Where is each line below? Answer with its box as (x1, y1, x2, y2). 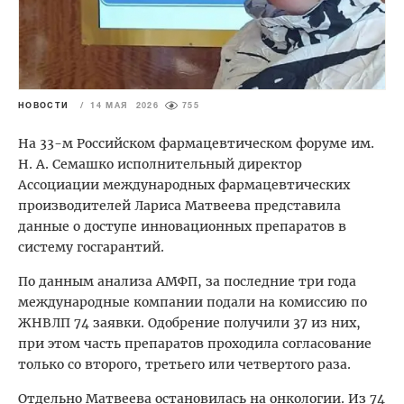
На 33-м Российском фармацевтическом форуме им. (18, 135, 374, 152)
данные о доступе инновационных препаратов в (18, 218, 346, 235)
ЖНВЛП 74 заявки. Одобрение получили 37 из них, (18, 315, 361, 332)
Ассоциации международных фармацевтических (18, 177, 350, 194)
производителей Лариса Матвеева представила (18, 197, 341, 215)
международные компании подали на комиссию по (18, 294, 367, 311)
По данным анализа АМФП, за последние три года (18, 273, 356, 290)
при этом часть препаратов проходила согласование (18, 335, 372, 353)
